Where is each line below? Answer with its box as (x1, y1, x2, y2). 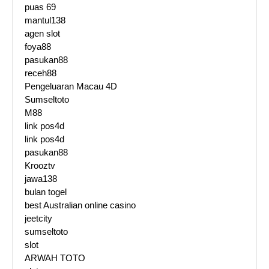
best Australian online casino (25, 200, 136, 211)
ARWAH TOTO (25, 253, 85, 264)
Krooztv (25, 160, 55, 171)
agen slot (25, 28, 60, 39)
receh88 (25, 68, 56, 79)
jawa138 (25, 174, 57, 184)
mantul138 (25, 15, 65, 26)
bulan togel (25, 187, 67, 198)
